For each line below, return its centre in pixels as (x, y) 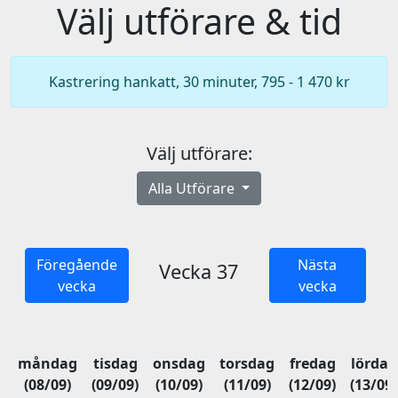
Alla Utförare (193, 188)
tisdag (115, 363)
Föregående (77, 265)
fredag (312, 363)
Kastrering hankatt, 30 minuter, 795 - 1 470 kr (199, 82)
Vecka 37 (199, 271)
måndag (48, 363)
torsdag (247, 363)
